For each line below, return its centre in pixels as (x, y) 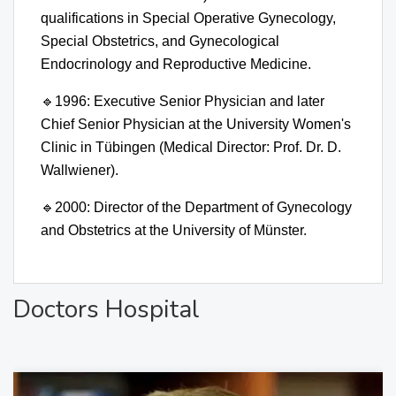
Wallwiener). (80, 170)
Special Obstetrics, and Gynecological (160, 41)
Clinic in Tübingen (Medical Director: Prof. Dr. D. (191, 147)
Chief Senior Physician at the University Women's (196, 124)
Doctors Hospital (107, 309)
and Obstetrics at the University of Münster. (174, 230)
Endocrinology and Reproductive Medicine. (176, 64)
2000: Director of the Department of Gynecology (203, 207)
